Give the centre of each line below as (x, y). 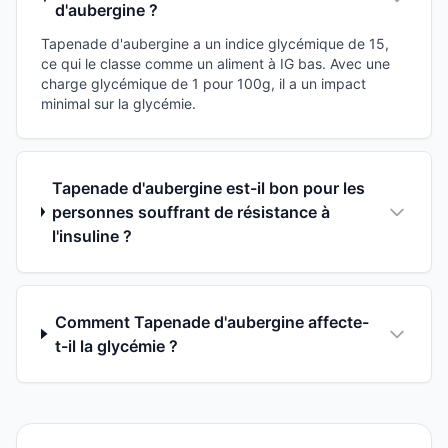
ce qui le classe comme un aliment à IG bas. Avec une (215, 63)
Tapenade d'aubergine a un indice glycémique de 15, (215, 43)
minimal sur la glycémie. (118, 103)
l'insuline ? (92, 235)
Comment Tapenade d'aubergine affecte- (212, 321)
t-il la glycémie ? (117, 345)
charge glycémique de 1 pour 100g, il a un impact (203, 83)
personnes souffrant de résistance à (191, 211)
